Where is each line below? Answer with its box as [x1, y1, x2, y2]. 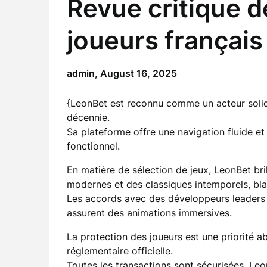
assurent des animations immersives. [67, 207, 232, 219]
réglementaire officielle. [67, 245, 173, 257]
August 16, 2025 [100, 67, 177, 79]
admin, [67, 67, 100, 79]
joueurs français [67, 25, 263, 55]
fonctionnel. [67, 140, 120, 152]
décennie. [67, 111, 110, 123]
